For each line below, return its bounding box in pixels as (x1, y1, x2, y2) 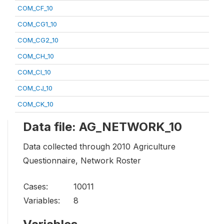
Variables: (23, 195, 60, 206)
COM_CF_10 (17, 4, 53, 12)
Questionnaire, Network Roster (23, 155, 141, 166)
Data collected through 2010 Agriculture (23, 141, 175, 152)
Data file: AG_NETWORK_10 (23, 119, 182, 134)
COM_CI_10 (17, 68, 51, 76)
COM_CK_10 (17, 100, 53, 108)
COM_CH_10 (17, 52, 54, 60)
